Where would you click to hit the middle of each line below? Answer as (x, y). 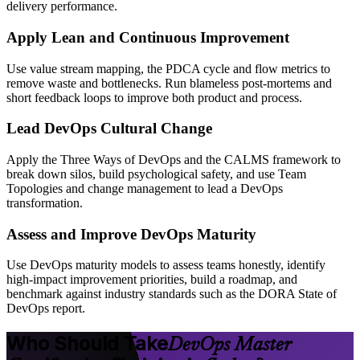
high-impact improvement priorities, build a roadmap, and (152, 280)
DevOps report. (46, 309)
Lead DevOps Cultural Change (109, 129)
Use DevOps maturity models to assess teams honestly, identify (166, 265)
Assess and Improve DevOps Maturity (131, 234)
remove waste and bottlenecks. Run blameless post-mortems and (169, 83)
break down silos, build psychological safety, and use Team (156, 174)
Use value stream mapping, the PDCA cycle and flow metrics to (168, 68)
